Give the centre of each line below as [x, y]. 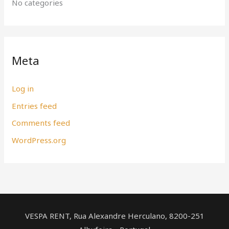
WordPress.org [39, 140]
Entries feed [35, 106]
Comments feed [41, 123]
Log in [23, 88]
